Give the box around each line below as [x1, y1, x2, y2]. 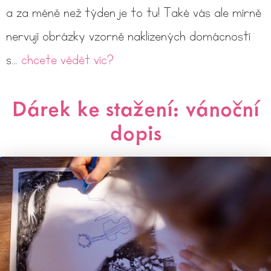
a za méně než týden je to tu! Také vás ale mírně [6, 5, 261, 22]
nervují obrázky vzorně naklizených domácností [6, 28, 250, 45]
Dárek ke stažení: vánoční [11, 94, 260, 123]
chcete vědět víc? [21, 52, 114, 69]
